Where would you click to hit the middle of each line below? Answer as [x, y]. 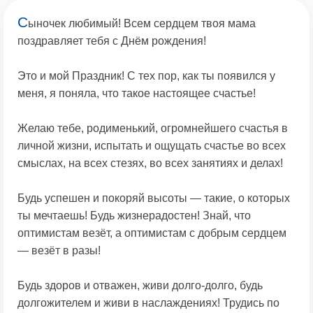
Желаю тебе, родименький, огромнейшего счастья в [153, 129]
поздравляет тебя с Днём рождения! [112, 41]
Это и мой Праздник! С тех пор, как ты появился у [146, 76]
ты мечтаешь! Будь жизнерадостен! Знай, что [134, 216]
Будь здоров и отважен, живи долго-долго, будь [140, 286]
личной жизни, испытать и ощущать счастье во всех [152, 146]
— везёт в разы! [59, 251]
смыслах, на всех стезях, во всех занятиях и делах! [150, 163]
